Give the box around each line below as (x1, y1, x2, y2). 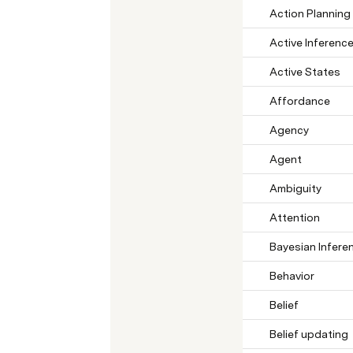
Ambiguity (269, 182, 321, 195)
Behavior (269, 269, 314, 282)
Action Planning (269, 7, 351, 20)
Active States (269, 65, 340, 78)
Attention (269, 211, 320, 224)
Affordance (269, 95, 330, 107)
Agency (269, 124, 309, 136)
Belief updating (269, 328, 348, 340)
